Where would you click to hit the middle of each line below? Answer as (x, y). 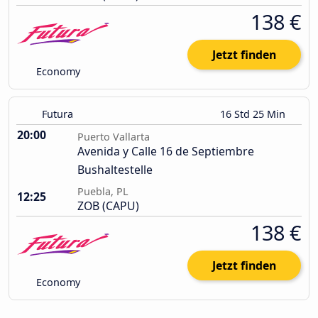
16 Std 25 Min (254, 114)
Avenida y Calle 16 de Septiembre (166, 152)
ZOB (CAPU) (108, 206)
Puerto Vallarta (114, 137)
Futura (57, 114)
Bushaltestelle (115, 170)
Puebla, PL (103, 192)
